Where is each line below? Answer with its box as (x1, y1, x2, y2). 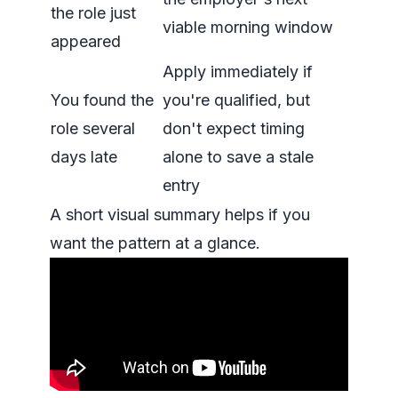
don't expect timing (163, 119, 305, 138)
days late (51, 147, 117, 166)
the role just (51, 4, 136, 22)
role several (51, 119, 135, 138)
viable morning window (163, 18, 333, 36)
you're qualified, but (163, 91, 310, 109)
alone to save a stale (163, 147, 314, 166)
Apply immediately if (163, 62, 313, 81)
